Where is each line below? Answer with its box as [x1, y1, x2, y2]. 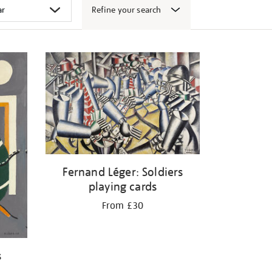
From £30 [101, 199, 144, 212]
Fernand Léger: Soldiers [62, 164, 183, 179]
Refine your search [91, 4, 161, 15]
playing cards [88, 178, 157, 194]
